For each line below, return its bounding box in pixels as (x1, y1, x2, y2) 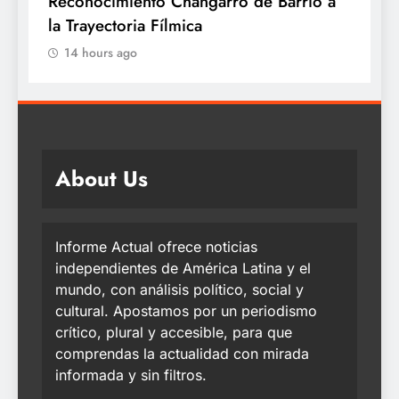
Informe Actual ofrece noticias (55, 238, 257, 256)
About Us (55, 163, 148, 195)
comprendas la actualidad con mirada (55, 345, 309, 363)
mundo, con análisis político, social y (55, 281, 304, 299)
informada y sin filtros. (55, 366, 207, 385)
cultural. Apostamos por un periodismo (55, 302, 317, 321)
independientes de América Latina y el (55, 259, 311, 278)
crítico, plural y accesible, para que (55, 323, 292, 342)
